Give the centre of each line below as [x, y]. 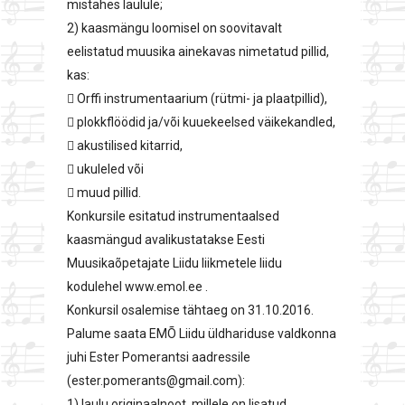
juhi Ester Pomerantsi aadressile [159, 357]
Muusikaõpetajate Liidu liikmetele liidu [174, 263]
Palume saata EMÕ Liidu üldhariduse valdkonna [202, 334]
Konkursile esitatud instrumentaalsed [173, 216]
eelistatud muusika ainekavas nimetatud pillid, [198, 52]
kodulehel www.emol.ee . [137, 287]
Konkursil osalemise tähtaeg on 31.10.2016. [190, 310]
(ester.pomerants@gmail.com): [156, 381]
